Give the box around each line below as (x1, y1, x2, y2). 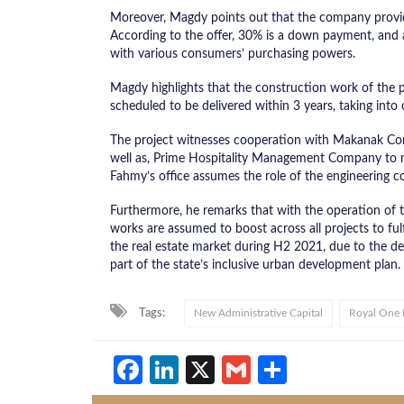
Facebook (142, 349, 270, 391)
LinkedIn (179, 349, 288, 391)
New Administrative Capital (194, 308, 323, 318)
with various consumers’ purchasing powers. (110, 48, 355, 60)
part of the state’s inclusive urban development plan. (110, 259, 400, 271)
